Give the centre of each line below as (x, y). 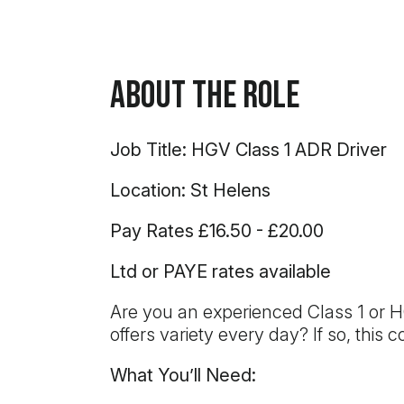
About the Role (205, 96)
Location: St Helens (193, 190)
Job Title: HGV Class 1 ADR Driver (248, 150)
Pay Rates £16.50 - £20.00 (217, 231)
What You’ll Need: (183, 375)
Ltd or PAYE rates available (220, 271)
